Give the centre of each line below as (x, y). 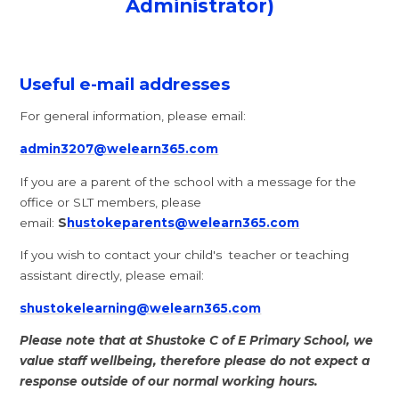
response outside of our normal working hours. (171, 382)
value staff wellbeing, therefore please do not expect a (195, 361)
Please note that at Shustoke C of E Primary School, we (197, 341)
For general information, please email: (133, 116)
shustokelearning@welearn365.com (141, 308)
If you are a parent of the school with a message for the (188, 181)
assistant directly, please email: (114, 276)
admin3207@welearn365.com (119, 149)
